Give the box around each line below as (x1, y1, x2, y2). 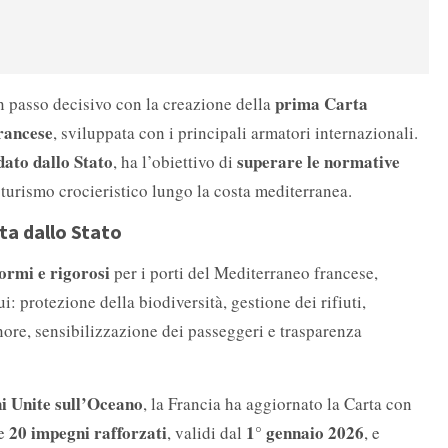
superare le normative (237, 149, 400, 175)
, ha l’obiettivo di (113, 150, 237, 174)
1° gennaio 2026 (246, 420, 364, 446)
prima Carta (275, 91, 368, 117)
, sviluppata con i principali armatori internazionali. (53, 121, 418, 145)
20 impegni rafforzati (9, 420, 167, 446)
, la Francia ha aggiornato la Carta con (143, 392, 412, 416)
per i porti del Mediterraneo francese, (110, 261, 378, 285)
